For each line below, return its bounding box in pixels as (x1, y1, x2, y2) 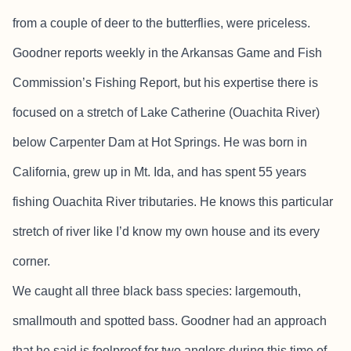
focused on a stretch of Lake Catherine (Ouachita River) (13, 106, 320, 120)
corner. (13, 255, 50, 269)
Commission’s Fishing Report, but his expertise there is (13, 76, 318, 90)
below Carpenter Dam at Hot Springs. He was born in (13, 136, 307, 150)
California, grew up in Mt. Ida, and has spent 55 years (13, 165, 306, 179)
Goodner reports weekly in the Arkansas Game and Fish (13, 46, 322, 60)
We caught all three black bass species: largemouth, (13, 284, 301, 299)
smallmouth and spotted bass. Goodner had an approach (13, 314, 327, 328)
